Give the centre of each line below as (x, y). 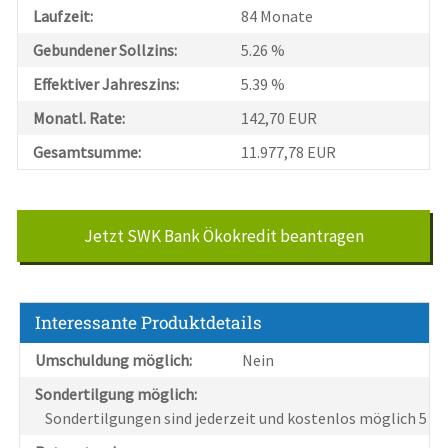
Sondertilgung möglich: (116, 394)
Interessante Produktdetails (149, 323)
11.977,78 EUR (289, 152)
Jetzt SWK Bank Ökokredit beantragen (223, 236)
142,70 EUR (279, 118)
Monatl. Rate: (79, 118)
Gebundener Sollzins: (105, 50)
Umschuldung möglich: (114, 360)
